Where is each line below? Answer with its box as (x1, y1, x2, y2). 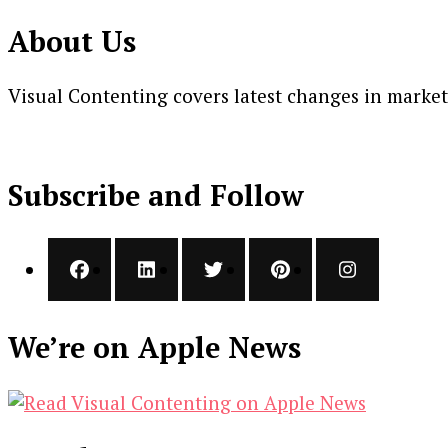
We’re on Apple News (8, 328, 301, 367)
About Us (8, 21, 136, 60)
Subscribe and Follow (8, 176, 304, 215)
